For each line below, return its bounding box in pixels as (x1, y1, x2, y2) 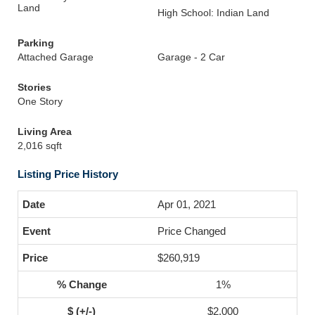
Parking (18, 37, 54, 49)
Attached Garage (18, 51, 94, 63)
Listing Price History (18, 168, 118, 180)
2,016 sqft (18, 140, 62, 151)
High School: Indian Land (157, 7, 269, 18)
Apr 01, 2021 (157, 198, 216, 210)
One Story (18, 96, 63, 107)
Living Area (18, 126, 72, 137)
